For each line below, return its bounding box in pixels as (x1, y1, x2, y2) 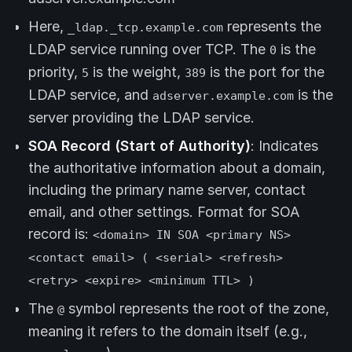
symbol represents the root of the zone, (64, 300, 329, 317)
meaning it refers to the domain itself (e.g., (28, 323, 307, 340)
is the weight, (89, 64, 185, 81)
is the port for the (206, 64, 324, 81)
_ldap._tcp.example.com (68, 20, 223, 35)
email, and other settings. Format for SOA (28, 203, 299, 221)
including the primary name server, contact (28, 181, 306, 199)
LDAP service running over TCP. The (28, 41, 269, 58)
